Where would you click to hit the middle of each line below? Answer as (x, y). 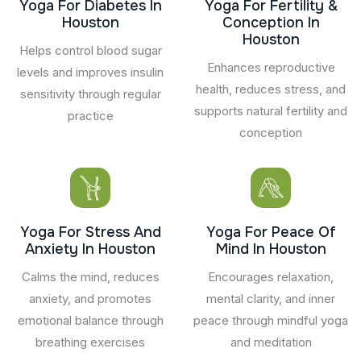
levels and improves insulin (90, 72)
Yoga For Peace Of (271, 232)
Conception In (271, 22)
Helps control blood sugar (90, 50)
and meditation (271, 342)
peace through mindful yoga (271, 320)
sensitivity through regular (90, 93)
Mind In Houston (271, 249)
